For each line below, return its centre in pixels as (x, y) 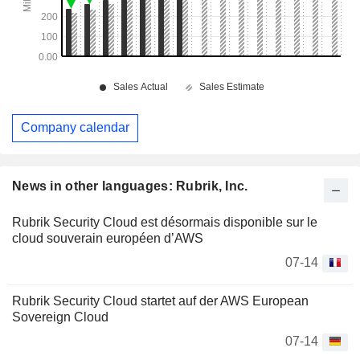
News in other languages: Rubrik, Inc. (130, 186)
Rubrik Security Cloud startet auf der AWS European (160, 301)
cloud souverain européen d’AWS (108, 238)
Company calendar (75, 128)
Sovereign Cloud (60, 317)
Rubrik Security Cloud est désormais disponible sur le (165, 222)
